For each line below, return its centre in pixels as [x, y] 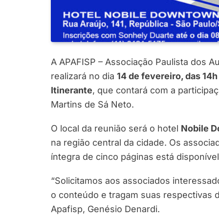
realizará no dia [84, 76]
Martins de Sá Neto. [92, 104]
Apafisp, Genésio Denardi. [105, 209]
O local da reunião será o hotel [116, 128]
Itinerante [72, 90]
